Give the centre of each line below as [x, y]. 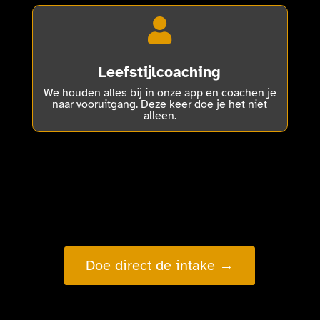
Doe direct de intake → [160, 266]
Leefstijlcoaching [160, 72]
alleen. [160, 115]
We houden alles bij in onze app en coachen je [160, 92]
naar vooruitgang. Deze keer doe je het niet [160, 104]
